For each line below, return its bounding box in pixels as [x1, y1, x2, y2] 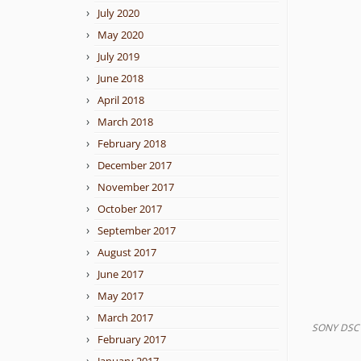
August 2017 [98, 245, 156, 259]
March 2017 [98, 310, 153, 325]
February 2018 [98, 136, 166, 151]
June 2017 [98, 267, 143, 281]
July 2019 [98, 49, 139, 64]
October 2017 [98, 201, 162, 216]
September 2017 [98, 223, 176, 238]
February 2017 [98, 332, 166, 346]
